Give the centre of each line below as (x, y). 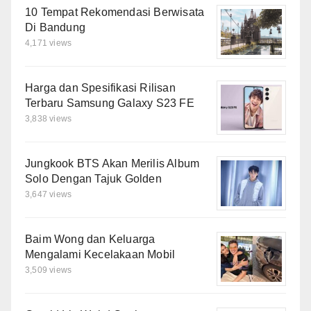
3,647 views (49, 194)
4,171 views (49, 43)
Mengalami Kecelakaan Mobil (100, 254)
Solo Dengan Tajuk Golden (93, 178)
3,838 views (49, 118)
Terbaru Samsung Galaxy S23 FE (110, 103)
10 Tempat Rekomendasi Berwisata (115, 12)
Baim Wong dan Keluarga (90, 239)
